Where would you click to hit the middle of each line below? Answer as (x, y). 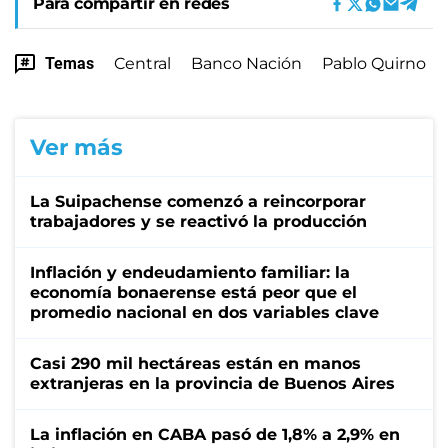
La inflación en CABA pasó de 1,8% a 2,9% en (215, 434)
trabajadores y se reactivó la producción (198, 221)
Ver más (76, 147)
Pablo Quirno (374, 63)
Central (142, 63)
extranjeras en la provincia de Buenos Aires (212, 383)
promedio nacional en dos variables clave (204, 312)
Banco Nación (246, 63)
